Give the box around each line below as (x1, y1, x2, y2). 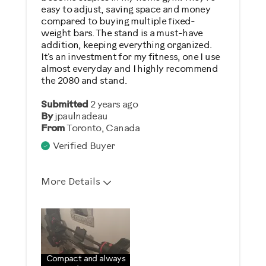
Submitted (41, 99, 91, 110)
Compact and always (46, 254, 126, 264)
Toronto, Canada (66, 123, 140, 134)
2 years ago (90, 99, 138, 110)
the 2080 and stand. (41, 75, 127, 86)
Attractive (50, 225, 96, 236)
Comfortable (50, 243, 107, 254)
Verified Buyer (53, 141, 115, 151)
